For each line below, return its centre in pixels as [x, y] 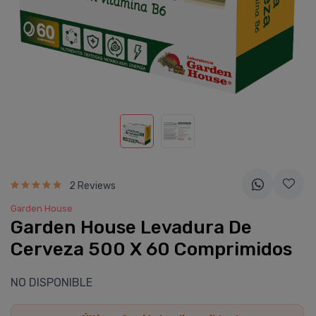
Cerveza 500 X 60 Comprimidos [151, 249]
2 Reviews [92, 186]
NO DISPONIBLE [51, 282]
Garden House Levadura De [131, 227]
